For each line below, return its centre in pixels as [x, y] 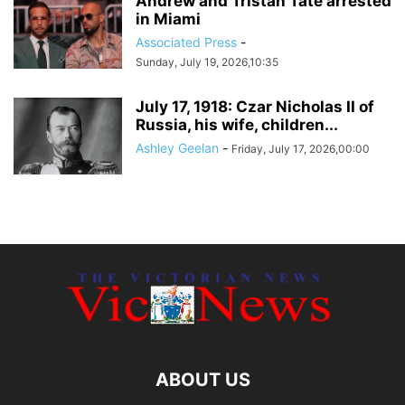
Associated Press [186, 42]
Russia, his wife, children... [237, 125]
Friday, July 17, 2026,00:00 [301, 149]
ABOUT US [202, 380]
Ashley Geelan [177, 148]
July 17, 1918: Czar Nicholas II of [255, 107]
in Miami [168, 19]
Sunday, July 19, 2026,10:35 [207, 62]
